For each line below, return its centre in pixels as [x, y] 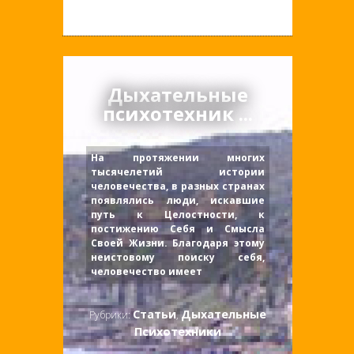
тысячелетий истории [178, 172]
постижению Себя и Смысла [178, 229]
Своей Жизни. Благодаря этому [178, 243]
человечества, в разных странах [178, 186]
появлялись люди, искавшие [178, 201]
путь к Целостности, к [178, 215]
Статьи [154, 314]
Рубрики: [111, 315]
